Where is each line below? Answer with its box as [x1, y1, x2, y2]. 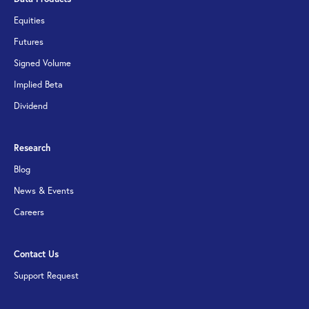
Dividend [14, 100, 48, 112]
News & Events [14, 185, 74, 197]
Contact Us [14, 248, 59, 261]
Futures [14, 36, 43, 48]
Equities [14, 14, 45, 26]
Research [14, 142, 50, 154]
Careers [14, 206, 44, 218]
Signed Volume [14, 57, 71, 69]
